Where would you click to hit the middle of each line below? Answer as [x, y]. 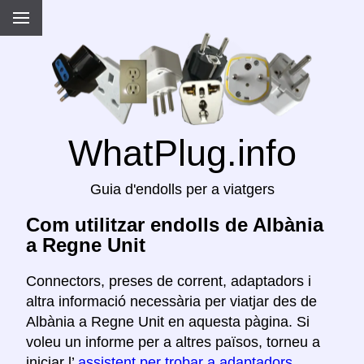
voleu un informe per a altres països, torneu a [173, 342]
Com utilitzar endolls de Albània [175, 225]
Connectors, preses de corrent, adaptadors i [169, 282]
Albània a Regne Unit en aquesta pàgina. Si [168, 322]
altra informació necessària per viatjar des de [171, 302]
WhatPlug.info [182, 153]
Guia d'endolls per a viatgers [182, 190]
